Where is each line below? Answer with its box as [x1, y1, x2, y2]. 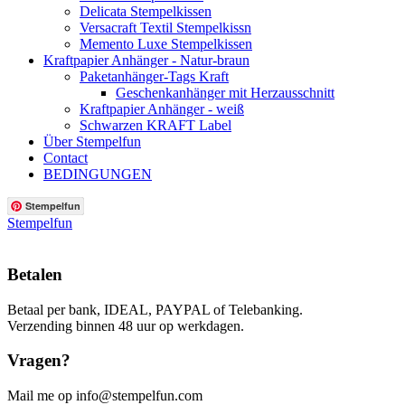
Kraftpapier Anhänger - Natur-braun [43, 52, 250, 69]
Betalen [7, 265, 62, 284]
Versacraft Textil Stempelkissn [80, 20, 251, 36]
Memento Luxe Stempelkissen [80, 36, 252, 52]
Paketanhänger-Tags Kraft [80, 69, 229, 85]
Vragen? [7, 351, 71, 371]
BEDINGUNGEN [43, 166, 152, 183]
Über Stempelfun [43, 134, 141, 150]
